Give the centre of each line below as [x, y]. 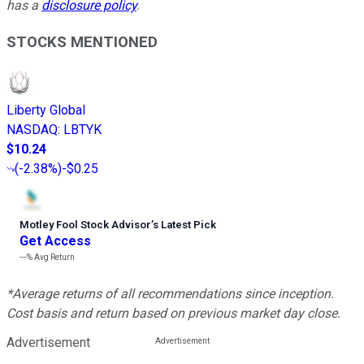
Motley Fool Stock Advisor [85, 224]
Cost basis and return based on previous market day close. [173, 313]
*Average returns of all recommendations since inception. [170, 293]
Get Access [55, 240]
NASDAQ [32, 129]
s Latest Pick [184, 224]
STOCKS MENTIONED [82, 43]
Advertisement [48, 342]
